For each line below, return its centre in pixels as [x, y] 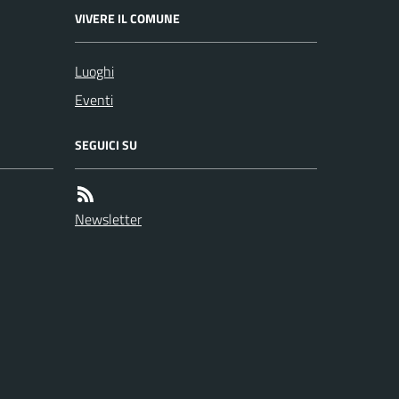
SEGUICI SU [106, 145]
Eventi [94, 100]
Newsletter [108, 219]
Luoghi [94, 71]
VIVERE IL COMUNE [127, 18]
